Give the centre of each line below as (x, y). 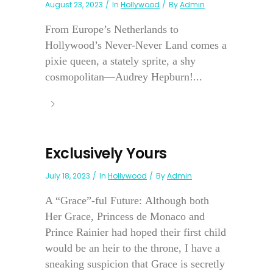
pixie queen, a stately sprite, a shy (120, 61)
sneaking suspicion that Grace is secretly (135, 264)
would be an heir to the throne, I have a (133, 248)
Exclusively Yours (106, 154)
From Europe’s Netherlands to (112, 30)
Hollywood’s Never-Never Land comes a (136, 45)
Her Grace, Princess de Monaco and (125, 217)
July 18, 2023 (68, 176)
